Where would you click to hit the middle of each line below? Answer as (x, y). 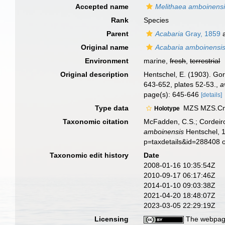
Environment (107, 61)
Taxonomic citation (96, 122)
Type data (112, 108)
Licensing (112, 219)
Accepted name (102, 7)
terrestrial (205, 61)
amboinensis (164, 132)
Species (156, 20)
